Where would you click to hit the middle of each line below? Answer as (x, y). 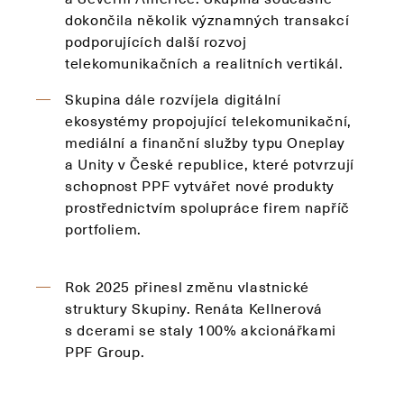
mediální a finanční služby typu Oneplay (205, 142)
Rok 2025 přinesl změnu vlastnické (188, 286)
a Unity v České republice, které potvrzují (210, 164)
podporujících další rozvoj (156, 41)
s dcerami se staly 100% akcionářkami (201, 330)
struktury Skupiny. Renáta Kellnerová (194, 308)
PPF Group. (105, 351)
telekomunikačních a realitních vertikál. (204, 63)
